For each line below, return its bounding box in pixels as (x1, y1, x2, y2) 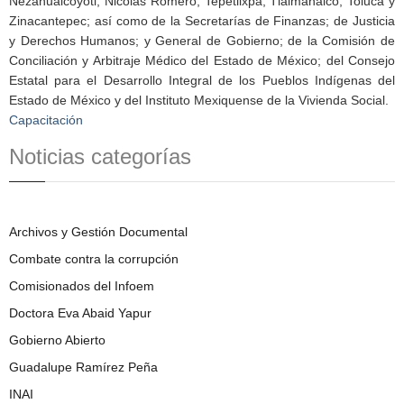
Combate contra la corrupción (9, 252, 179, 267)
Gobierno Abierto (9, 333, 106, 348)
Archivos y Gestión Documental (9, 225, 188, 240)
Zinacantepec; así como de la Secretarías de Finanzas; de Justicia (9, 14, 395, 29)
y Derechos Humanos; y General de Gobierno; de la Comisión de (9, 33, 395, 49)
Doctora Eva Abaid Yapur (9, 306, 151, 321)
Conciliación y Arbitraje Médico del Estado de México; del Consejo (9, 53, 395, 69)
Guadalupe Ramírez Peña (9, 360, 158, 375)
